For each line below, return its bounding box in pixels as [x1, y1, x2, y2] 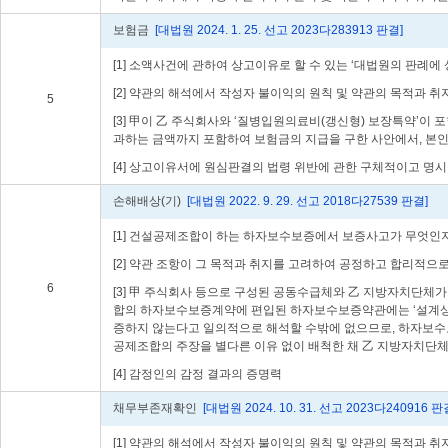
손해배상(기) [113, 194, 184, 208]
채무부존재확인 [113, 401, 200, 415]
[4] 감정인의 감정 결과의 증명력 [113, 367, 282, 381]
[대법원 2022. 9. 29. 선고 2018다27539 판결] [184, 194, 428, 208]
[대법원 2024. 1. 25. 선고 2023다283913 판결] [152, 23, 403, 37]
